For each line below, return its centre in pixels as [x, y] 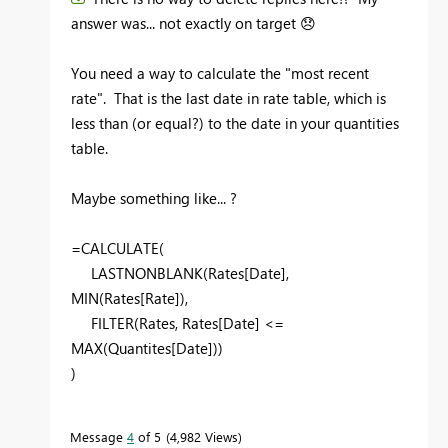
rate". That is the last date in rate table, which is [228, 98]
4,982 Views [204, 437]
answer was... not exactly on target [185, 23]
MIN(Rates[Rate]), [129, 298]
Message [98, 437]
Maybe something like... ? [154, 198]
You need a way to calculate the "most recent [220, 73]
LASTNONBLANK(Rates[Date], [180, 273]
